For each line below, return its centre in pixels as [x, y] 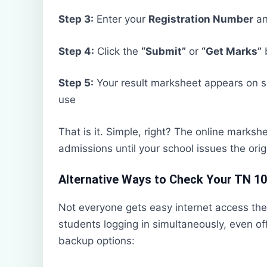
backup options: [97, 241]
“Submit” [164, 51]
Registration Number [201, 19]
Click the [118, 51]
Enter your [121, 19]
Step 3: [76, 19]
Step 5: [76, 83]
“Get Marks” [232, 51]
